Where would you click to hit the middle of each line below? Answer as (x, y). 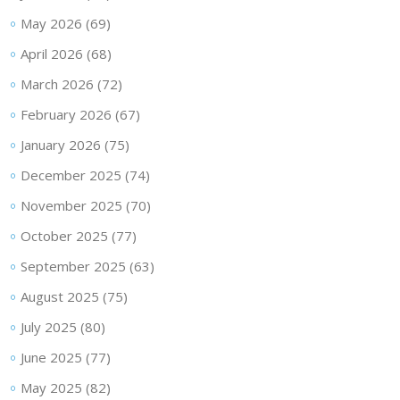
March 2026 (57, 83)
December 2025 (71, 175)
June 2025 (51, 357)
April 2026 (51, 53)
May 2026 (51, 23)
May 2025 (51, 387)
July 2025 (48, 326)
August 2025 (59, 296)
